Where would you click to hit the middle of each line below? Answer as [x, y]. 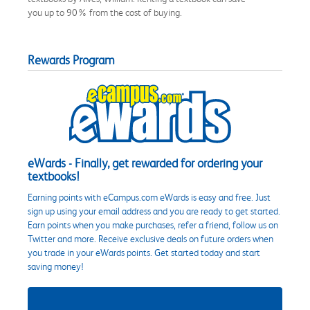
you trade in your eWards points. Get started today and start [144, 253]
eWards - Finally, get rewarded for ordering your [145, 164]
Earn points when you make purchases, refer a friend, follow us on [153, 225]
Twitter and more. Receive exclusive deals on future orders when [151, 239]
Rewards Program [71, 61]
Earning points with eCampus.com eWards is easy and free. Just [149, 198]
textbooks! [54, 177]
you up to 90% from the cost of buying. [105, 13]
